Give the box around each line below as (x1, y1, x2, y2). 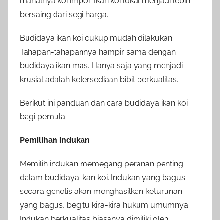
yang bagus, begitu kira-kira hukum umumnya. (20, 200, 190, 210)
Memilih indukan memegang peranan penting (20, 159, 183, 169)
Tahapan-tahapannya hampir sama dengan (20, 47, 176, 57)
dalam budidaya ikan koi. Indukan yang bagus (20, 173, 185, 183)
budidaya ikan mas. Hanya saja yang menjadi (20, 61, 183, 71)
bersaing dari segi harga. (20, 10, 108, 20)
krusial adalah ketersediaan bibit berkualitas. (20, 75, 178, 84)
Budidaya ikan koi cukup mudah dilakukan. (20, 33, 174, 43)
